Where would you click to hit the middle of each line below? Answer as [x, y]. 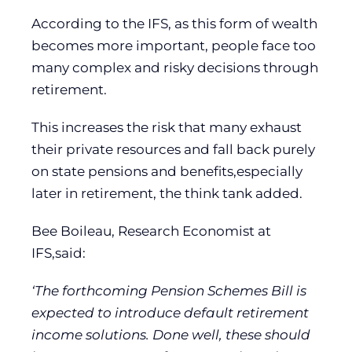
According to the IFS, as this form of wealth [174, 23]
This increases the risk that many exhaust [167, 127]
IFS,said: [59, 253]
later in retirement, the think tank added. [167, 193]
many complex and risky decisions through [175, 67]
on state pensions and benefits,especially [167, 171]
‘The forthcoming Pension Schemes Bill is [169, 290]
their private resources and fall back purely [173, 149]
